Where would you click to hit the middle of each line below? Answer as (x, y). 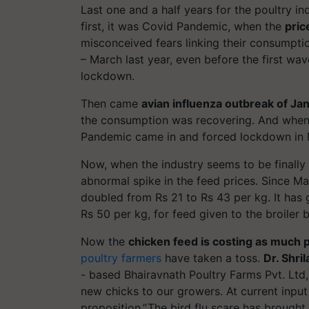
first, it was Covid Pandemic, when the (183, 26)
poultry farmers (121, 258)
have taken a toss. (212, 258)
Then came (111, 103)
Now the (104, 241)
